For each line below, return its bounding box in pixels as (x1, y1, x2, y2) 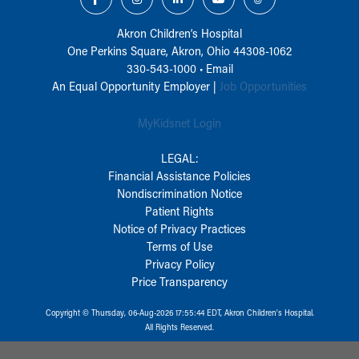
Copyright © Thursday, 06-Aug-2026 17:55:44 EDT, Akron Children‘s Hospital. (45, 306, 314, 318)
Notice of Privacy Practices (113, 220, 246, 236)
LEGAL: (160, 149, 199, 166)
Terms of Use (147, 237, 212, 254)
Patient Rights (145, 202, 214, 219)
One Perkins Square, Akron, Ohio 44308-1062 (67, 42, 292, 58)
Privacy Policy (144, 255, 215, 272)
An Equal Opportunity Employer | (52, 77, 220, 94)
